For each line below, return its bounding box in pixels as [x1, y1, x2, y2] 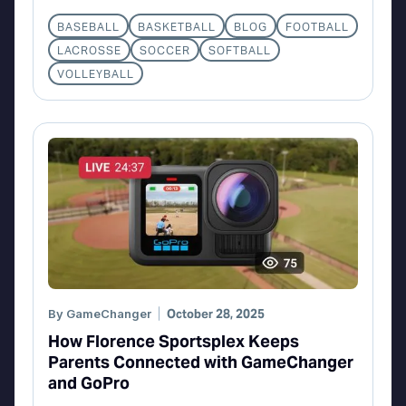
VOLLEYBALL [57, 67, 134, 81]
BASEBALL [57, 19, 120, 34]
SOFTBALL [208, 43, 271, 57]
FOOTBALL [285, 19, 349, 34]
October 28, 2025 [167, 305, 265, 322]
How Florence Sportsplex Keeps [48, 330, 299, 352]
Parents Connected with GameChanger [48, 351, 353, 372]
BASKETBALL [138, 19, 216, 34]
